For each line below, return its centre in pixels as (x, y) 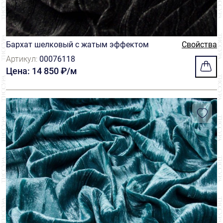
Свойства (199, 45)
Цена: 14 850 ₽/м (42, 71)
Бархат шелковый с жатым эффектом (77, 45)
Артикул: (23, 59)
